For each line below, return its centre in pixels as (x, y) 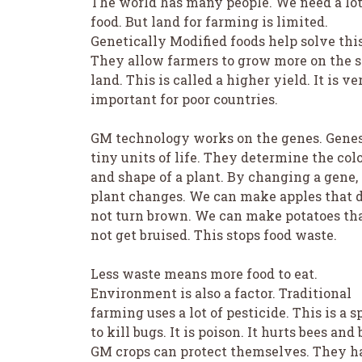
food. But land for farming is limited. (209, 21)
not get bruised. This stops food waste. (214, 234)
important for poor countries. (184, 99)
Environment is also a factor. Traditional (221, 293)
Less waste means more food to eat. (204, 273)
